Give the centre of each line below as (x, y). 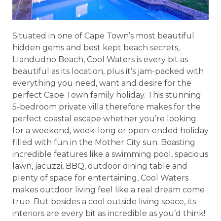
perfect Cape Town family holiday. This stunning (107, 95)
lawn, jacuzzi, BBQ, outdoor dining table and (100, 166)
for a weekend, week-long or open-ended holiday (110, 131)
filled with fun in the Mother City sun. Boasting (104, 143)
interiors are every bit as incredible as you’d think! (109, 214)
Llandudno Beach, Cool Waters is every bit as (100, 60)
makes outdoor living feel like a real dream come (109, 190)
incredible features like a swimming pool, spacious (110, 154)
